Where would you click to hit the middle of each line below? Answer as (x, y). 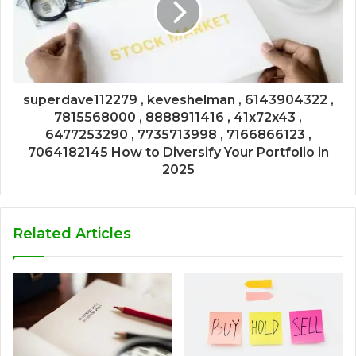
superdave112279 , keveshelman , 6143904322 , (178, 99)
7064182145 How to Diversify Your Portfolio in (178, 152)
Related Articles (72, 233)
